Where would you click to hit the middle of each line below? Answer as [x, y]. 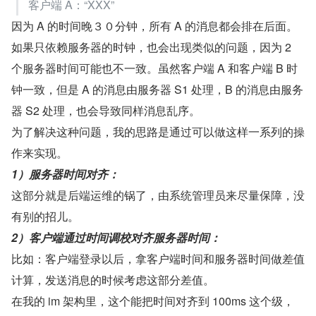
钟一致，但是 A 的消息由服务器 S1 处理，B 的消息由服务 [157, 89]
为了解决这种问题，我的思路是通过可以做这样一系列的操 [158, 131]
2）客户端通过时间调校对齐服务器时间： [116, 237]
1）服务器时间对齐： [65, 174]
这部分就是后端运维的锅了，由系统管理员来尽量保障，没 [158, 195]
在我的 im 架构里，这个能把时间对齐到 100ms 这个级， [153, 300]
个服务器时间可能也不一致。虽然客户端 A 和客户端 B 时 [154, 68]
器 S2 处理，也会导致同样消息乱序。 [106, 110]
